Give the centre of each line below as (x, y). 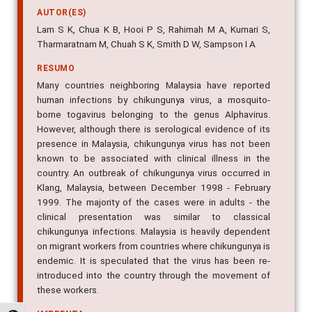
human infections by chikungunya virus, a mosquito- (154, 83)
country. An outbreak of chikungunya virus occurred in (154, 156)
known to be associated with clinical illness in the (154, 142)
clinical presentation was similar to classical (154, 200)
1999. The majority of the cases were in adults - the (154, 186)
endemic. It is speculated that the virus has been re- (154, 244)
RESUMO (56, 52)
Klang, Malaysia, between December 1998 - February (154, 171)
